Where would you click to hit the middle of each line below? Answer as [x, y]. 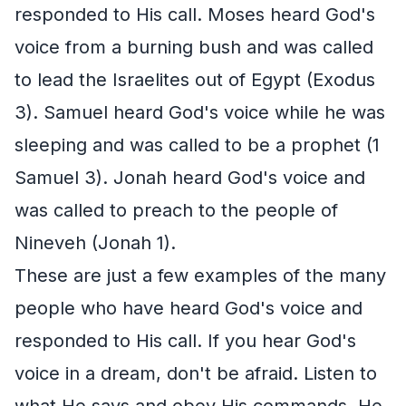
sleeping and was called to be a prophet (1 [197, 145]
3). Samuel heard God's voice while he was [200, 112]
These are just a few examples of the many [200, 275]
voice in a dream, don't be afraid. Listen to [196, 373]
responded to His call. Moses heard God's [195, 14]
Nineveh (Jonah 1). [95, 242]
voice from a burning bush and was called [194, 47]
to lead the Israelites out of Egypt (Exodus [195, 79]
